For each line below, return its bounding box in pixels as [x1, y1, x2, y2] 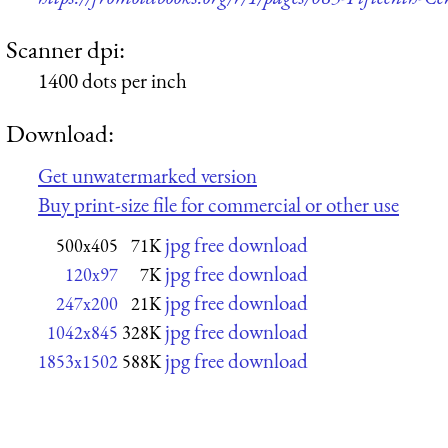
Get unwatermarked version [38, 162, 257, 190]
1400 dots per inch [38, 67, 187, 95]
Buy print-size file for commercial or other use [38, 191, 399, 219]
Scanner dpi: [6, 33, 125, 66]
